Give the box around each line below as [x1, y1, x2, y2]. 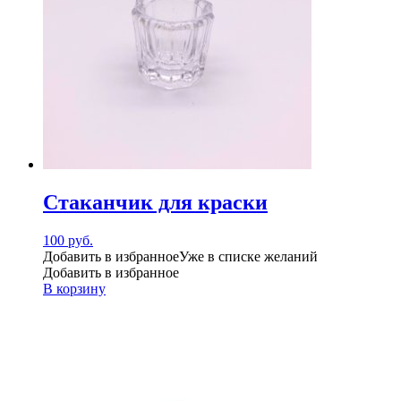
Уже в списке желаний [179, 248, 318, 264]
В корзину [43, 280, 106, 296]
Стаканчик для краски [43, 191, 268, 215]
